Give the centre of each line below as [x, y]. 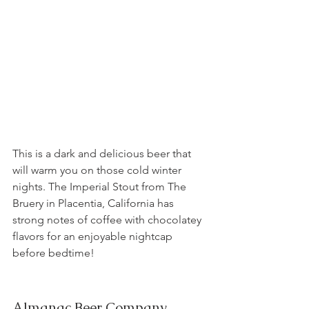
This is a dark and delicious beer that [103, 154]
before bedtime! [53, 253]
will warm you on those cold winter [98, 170]
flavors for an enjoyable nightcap [94, 237]
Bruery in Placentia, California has [94, 203]
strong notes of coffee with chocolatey [108, 220]
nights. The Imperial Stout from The [101, 187]
